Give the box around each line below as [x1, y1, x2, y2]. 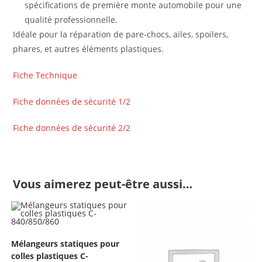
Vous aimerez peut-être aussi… [13, 175, 193, 192]
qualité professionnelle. [25, 13, 118, 25]
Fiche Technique [13, 69, 78, 81]
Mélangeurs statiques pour [11, 237, 119, 249]
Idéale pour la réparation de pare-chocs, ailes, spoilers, [13, 28, 229, 40]
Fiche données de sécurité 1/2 [13, 95, 131, 107]
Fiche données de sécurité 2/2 [13, 122, 131, 133]
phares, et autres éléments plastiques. [13, 43, 164, 54]
